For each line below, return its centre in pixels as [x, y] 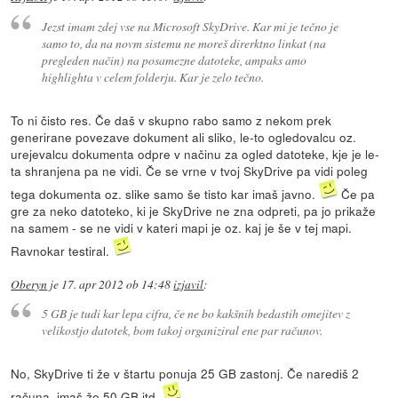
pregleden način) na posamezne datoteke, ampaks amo [174, 60]
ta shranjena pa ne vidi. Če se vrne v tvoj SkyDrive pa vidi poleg [190, 170]
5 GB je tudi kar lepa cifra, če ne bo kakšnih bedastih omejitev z [195, 314]
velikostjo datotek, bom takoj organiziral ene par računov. [182, 330]
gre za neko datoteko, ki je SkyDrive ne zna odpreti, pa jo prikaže [194, 210]
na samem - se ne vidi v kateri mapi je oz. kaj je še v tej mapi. [182, 227]
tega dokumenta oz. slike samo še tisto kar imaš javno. [165, 193]
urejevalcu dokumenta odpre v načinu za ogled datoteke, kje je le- [195, 153]
